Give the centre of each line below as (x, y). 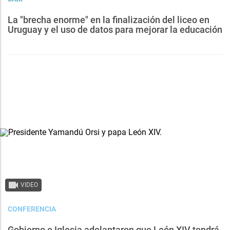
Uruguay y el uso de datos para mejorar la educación (115, 30)
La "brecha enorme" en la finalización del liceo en (109, 20)
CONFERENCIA (32, 209)
